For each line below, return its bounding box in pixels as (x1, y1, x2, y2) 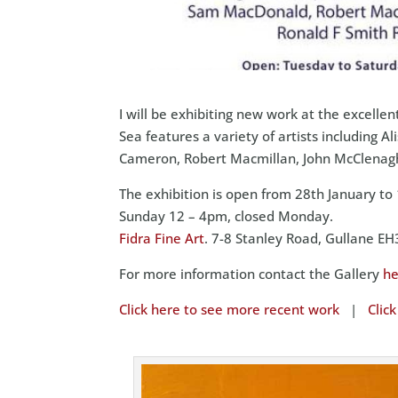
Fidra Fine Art (119, 229, 205, 248)
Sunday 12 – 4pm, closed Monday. (119, 207, 334, 226)
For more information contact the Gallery (119, 265, 384, 283)
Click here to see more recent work (119, 300, 340, 319)
